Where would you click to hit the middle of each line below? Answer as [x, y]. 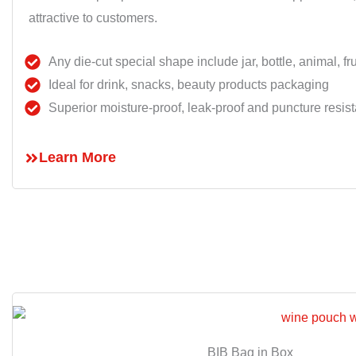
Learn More [77, 158]
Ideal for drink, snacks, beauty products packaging [189, 85]
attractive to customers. [93, 18]
